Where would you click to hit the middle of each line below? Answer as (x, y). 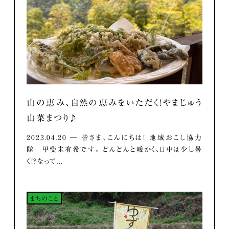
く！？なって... (45, 161)
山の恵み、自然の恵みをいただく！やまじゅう (114, 102)
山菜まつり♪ (53, 118)
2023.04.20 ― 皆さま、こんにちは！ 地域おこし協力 (114, 138)
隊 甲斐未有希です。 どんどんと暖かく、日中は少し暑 (114, 150)
